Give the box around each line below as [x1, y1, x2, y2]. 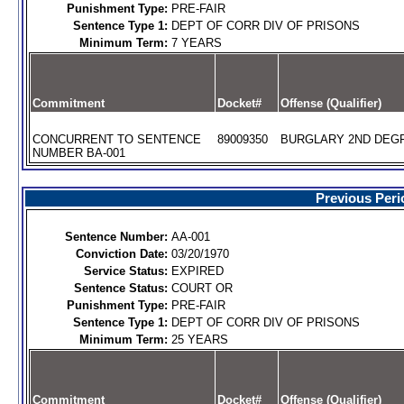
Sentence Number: [64, 230, 168, 243]
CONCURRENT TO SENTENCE [32, 133, 201, 146]
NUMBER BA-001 [32, 146, 125, 160]
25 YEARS [170, 333, 228, 346]
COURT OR [170, 281, 233, 295]
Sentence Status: [73, 281, 168, 295]
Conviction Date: [75, 247, 168, 261]
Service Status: [83, 264, 168, 278]
